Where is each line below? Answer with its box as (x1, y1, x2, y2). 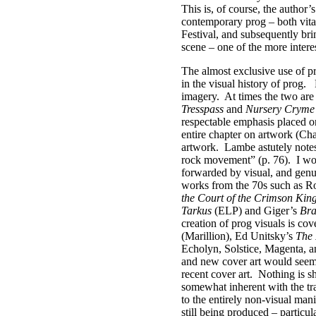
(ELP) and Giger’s (212, 205, 300, 217)
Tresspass (181, 103, 224, 115)
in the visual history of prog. (181, 78, 306, 90)
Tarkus (181, 205, 212, 217)
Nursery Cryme (245, 103, 315, 115)
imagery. (181, 90, 219, 102)
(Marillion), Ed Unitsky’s (181, 230, 296, 242)
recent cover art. (181, 268, 253, 280)
